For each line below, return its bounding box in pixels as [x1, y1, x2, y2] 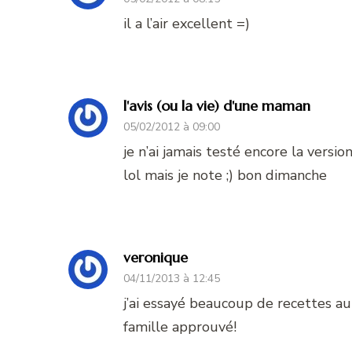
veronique [123, 247, 188, 266]
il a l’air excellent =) [123, 13, 250, 33]
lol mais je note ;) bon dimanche [123, 165, 327, 185]
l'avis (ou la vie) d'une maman [123, 96, 310, 115]
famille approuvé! [123, 317, 236, 336]
